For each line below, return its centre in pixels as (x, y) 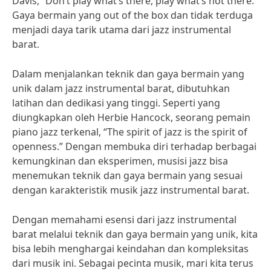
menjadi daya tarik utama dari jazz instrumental (122, 30)
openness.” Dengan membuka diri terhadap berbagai (134, 146)
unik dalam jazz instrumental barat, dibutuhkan (121, 88)
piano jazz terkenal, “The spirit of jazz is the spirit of (130, 132)
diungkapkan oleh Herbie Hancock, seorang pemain (131, 117)
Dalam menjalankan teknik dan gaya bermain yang (128, 74)
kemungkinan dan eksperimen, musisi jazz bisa (120, 161)
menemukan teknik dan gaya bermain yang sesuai (127, 175)
